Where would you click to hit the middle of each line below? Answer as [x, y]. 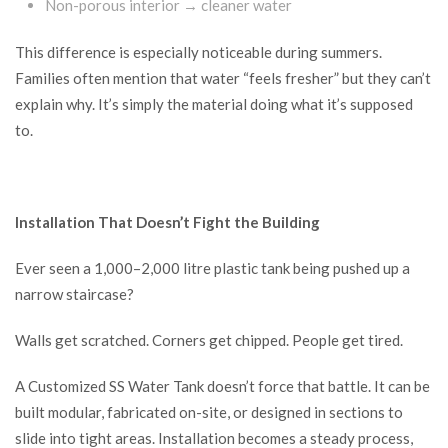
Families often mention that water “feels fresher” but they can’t [223, 78]
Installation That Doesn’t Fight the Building [167, 222]
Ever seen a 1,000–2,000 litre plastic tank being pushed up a [212, 268]
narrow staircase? [74, 294]
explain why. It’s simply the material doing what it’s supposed [214, 104]
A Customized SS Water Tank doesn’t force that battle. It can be [222, 386]
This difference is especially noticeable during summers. [198, 52]
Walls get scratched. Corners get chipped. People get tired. [209, 340]
